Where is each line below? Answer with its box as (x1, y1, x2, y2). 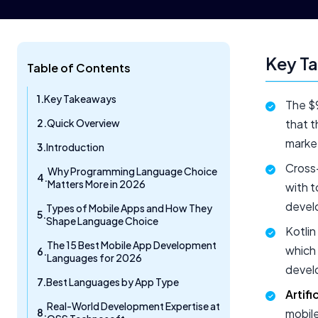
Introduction (46, 141, 104, 154)
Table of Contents (27, 60, 131, 76)
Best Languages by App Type (46, 275, 179, 289)
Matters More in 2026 (48, 177, 146, 191)
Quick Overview (47, 116, 120, 130)
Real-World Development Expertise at (47, 300, 220, 313)
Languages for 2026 (47, 251, 142, 265)
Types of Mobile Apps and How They (46, 202, 212, 215)
